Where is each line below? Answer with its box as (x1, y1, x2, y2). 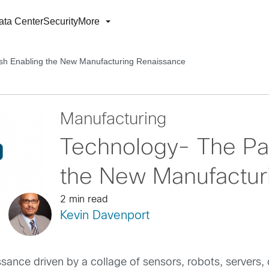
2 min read (59, 195, 108, 204)
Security (43, 16, 78, 26)
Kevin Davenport (59, 210, 150, 222)
